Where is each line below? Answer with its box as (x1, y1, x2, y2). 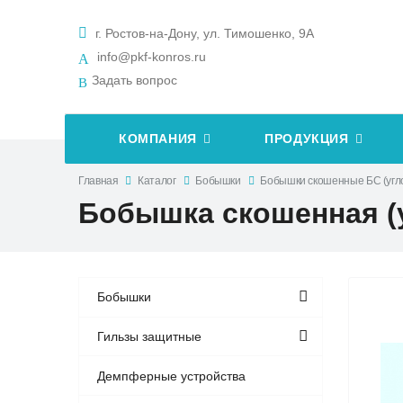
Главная (78, 174, 119, 187)
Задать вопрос (92, 73, 177, 88)
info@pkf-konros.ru (97, 49, 206, 65)
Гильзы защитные (97, 329, 202, 345)
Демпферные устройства (97, 368, 246, 383)
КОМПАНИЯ (119, 132, 197, 147)
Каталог (138, 174, 176, 187)
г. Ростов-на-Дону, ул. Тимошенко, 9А (92, 26, 314, 41)
